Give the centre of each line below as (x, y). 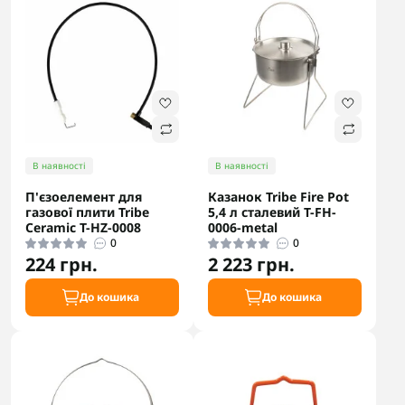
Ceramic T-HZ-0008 (83, 227)
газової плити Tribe (87, 212)
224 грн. (61, 264)
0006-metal (243, 227)
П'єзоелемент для (84, 197)
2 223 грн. (251, 264)
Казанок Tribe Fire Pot (278, 197)
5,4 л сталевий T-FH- (272, 212)
